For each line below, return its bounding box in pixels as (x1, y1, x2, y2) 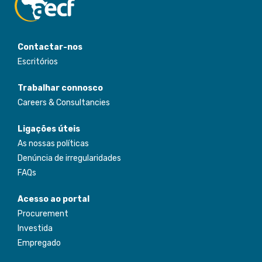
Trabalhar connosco (18, 83, 103, 94)
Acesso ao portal (18, 194, 89, 205)
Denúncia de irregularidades (18, 153, 121, 164)
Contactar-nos (18, 42, 82, 53)
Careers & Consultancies (18, 98, 110, 108)
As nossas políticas (18, 139, 89, 149)
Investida (18, 223, 53, 234)
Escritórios (18, 57, 58, 67)
